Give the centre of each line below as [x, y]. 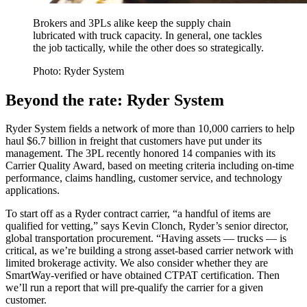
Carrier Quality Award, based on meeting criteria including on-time [150, 166]
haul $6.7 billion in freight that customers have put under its [134, 141]
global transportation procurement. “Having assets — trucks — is [146, 238]
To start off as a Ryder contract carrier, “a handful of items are [138, 214]
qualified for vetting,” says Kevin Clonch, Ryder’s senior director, [147, 226]
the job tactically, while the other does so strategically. [148, 47]
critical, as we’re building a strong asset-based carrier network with [149, 251]
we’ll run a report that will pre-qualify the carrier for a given [134, 288]
